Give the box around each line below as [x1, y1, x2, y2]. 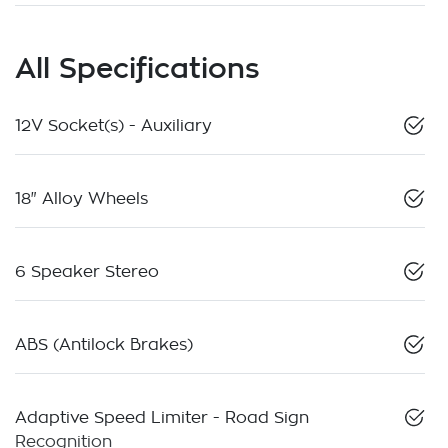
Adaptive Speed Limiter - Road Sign [15, 410, 309, 427]
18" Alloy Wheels [15, 191, 148, 208]
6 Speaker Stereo [15, 264, 159, 281]
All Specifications [15, 52, 260, 84]
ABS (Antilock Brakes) [15, 337, 193, 354]
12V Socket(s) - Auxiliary [15, 118, 212, 135]
